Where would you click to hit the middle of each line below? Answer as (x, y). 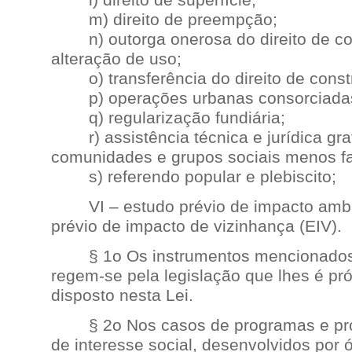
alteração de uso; (116, 59)
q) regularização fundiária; (168, 118)
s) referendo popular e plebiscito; (194, 177)
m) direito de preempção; (164, 20)
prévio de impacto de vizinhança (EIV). (196, 226)
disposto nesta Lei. (122, 295)
